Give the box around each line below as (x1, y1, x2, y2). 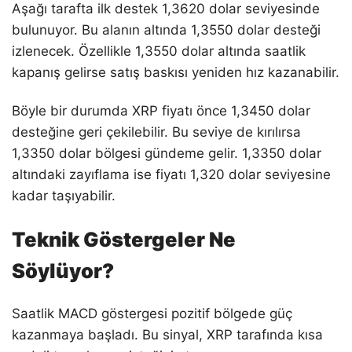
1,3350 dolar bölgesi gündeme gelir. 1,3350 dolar (12, 145, 321, 161)
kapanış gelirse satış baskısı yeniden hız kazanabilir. (12, 64, 339, 80)
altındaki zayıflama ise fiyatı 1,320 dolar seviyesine (12, 166, 331, 182)
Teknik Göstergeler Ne (12, 226, 236, 251)
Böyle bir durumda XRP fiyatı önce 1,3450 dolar (12, 102, 310, 119)
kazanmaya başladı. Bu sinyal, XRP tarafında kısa (12, 327, 323, 343)
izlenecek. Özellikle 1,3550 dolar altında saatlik (12, 42, 306, 59)
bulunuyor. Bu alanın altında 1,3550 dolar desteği (12, 21, 321, 38)
